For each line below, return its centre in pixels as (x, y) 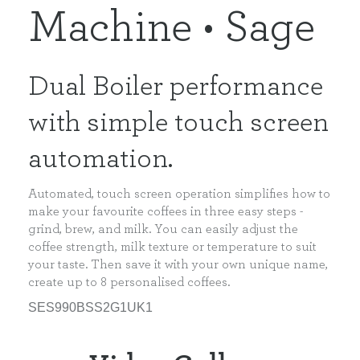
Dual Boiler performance (176, 86)
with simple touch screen (178, 122)
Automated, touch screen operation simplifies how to (179, 193)
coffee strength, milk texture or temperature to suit (172, 246)
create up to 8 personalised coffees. (129, 282)
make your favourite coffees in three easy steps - (166, 211)
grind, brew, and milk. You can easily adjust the (163, 229)
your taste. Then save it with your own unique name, (178, 264)
